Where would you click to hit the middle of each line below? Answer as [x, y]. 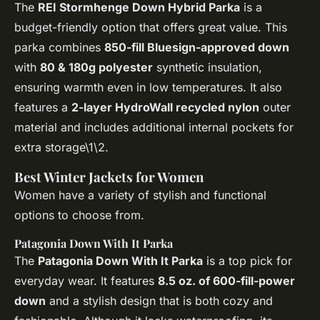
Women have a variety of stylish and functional [140, 195]
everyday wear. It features [86, 281]
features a [43, 107]
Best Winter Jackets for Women [109, 177]
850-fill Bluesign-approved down [197, 47]
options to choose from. [79, 215]
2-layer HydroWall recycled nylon [165, 107]
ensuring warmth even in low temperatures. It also [148, 87]
